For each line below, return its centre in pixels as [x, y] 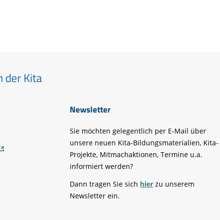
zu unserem [174, 184]
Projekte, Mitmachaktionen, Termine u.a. [136, 154]
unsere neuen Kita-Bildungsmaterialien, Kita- [144, 142]
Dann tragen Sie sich [105, 184]
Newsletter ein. [95, 195]
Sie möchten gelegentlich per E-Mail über [138, 131]
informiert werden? [101, 166]
